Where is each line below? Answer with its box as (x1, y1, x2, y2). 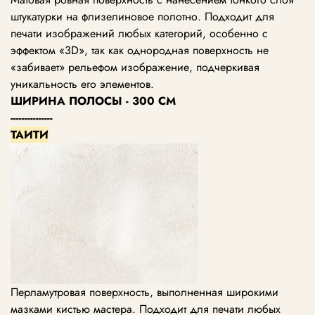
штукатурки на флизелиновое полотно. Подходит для (11, 8, 274, 25)
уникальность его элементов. (11, 76, 154, 93)
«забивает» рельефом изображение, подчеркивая (11, 59, 259, 76)
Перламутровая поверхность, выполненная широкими (11, 284, 278, 301)
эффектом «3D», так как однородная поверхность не (11, 42, 269, 59)
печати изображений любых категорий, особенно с (11, 25, 268, 42)
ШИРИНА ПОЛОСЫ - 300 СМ (11, 93, 176, 110)
